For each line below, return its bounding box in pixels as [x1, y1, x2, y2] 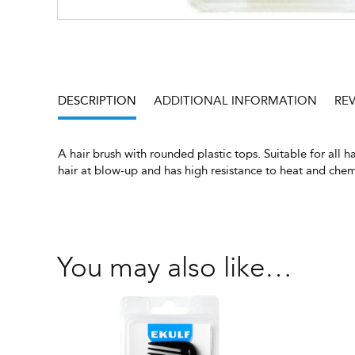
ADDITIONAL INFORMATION [153, 91, 317, 110]
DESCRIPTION [57, 91, 136, 110]
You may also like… [56, 250, 292, 284]
